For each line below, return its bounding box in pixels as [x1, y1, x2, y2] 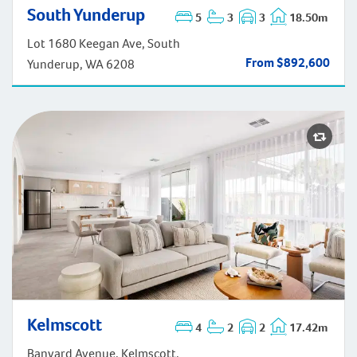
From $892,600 [245, 54, 330, 72]
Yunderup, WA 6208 [27, 56, 135, 73]
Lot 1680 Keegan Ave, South [27, 35, 180, 53]
